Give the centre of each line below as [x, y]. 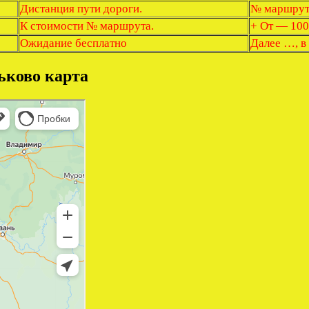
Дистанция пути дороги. [81, 8]
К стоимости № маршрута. [87, 26]
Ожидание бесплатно [73, 43]
